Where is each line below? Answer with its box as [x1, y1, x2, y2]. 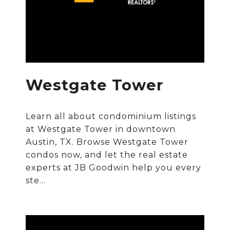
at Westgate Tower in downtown [26, 124, 176, 134]
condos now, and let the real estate [26, 150, 188, 160]
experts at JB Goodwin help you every [26, 163, 201, 172]
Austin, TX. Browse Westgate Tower [26, 137, 188, 147]
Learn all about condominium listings [26, 111, 196, 121]
